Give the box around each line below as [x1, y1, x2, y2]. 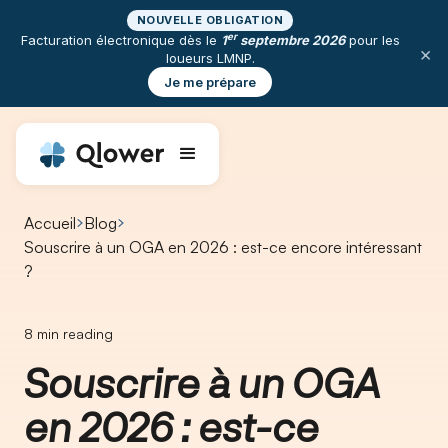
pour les [344, 32, 400, 48]
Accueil [24, 213, 76, 233]
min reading [33, 325, 113, 342]
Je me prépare [164, 74, 256, 90]
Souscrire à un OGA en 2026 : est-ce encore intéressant [24, 237, 422, 257]
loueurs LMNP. [165, 50, 255, 66]
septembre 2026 [236, 32, 345, 48]
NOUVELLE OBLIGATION [136, 13, 284, 27]
